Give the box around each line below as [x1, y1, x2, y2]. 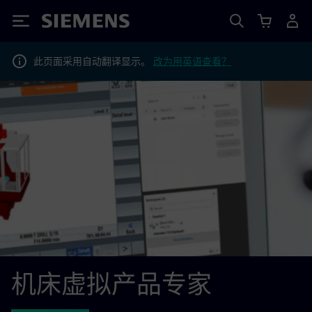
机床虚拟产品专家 [11, 269, 212, 299]
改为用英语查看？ [153, 55, 231, 67]
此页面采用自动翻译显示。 [33, 55, 153, 67]
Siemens [42, 16, 88, 31]
